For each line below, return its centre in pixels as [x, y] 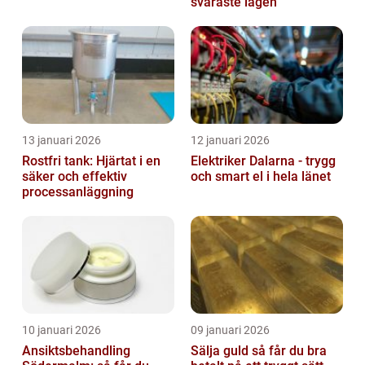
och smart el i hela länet [261, 177]
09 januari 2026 [230, 330]
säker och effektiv [75, 177]
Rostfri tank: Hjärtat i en [91, 161]
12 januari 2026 [230, 141]
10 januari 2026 [62, 330]
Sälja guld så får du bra [221, 351]
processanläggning [78, 192]
